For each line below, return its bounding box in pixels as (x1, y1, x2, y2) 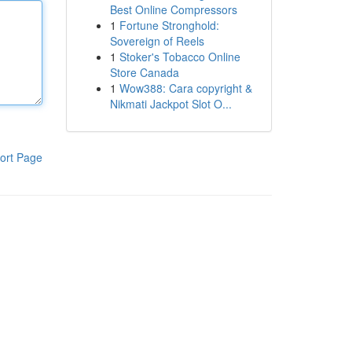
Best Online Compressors (109, 2, 237, 17)
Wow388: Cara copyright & (119, 80, 252, 96)
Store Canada (109, 64, 179, 80)
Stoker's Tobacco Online (119, 49, 240, 64)
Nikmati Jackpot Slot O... (109, 96, 232, 112)
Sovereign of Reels (109, 33, 204, 49)
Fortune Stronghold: (119, 17, 219, 33)
